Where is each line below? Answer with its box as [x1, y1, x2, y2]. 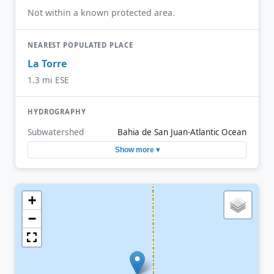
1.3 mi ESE [28, 73, 69, 86]
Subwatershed [28, 125, 84, 138]
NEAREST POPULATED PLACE [28, 40, 133, 50]
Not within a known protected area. [28, 7, 175, 19]
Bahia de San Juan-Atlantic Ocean [117, 126, 246, 138]
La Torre [28, 56, 67, 70]
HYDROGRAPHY [28, 106, 86, 116]
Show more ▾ [114, 146, 160, 155]
